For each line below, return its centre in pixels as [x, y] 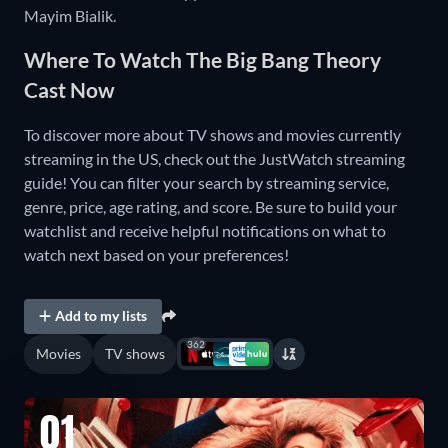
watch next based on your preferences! [156, 254]
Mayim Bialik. [70, 15]
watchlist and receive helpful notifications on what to [205, 230]
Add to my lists [101, 316]
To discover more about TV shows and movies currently [212, 134]
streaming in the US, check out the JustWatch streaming [214, 158]
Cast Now [69, 90]
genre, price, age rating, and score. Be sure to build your [210, 206]
